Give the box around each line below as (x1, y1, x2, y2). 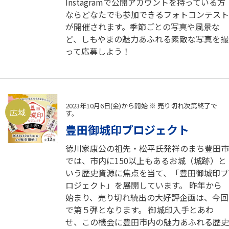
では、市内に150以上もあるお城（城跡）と (65, 154, 226, 167)
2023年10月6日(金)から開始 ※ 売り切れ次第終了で (65, 100, 217, 110)
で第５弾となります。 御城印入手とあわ (65, 203, 214, 216)
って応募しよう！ (65, 44, 130, 57)
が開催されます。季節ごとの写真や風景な (65, 20, 220, 33)
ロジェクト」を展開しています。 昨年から (65, 178, 222, 191)
